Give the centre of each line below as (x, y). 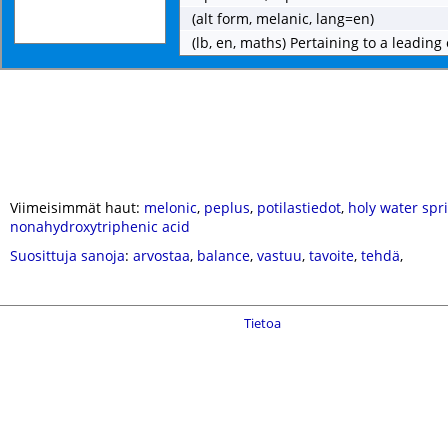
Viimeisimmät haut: (77, 207)
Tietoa (262, 323)
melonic (170, 207)
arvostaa (161, 255)
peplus (227, 207)
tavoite (331, 255)
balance (223, 255)
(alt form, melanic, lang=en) (283, 18)
